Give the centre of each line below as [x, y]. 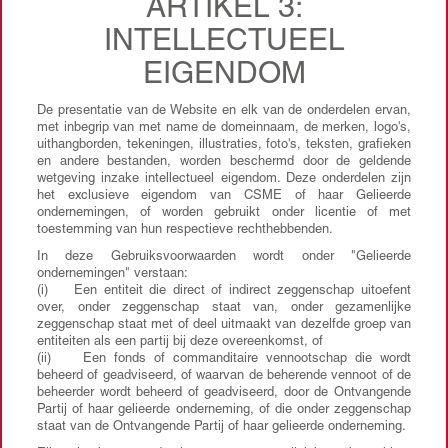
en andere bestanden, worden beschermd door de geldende [224, 162]
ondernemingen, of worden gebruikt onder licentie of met [224, 213]
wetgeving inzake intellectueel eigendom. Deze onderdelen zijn [224, 179]
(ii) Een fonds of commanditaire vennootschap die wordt [224, 359]
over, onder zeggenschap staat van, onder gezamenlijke [224, 308]
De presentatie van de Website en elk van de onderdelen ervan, [224, 111]
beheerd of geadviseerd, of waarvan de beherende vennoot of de [224, 376]
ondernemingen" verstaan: [114, 274]
